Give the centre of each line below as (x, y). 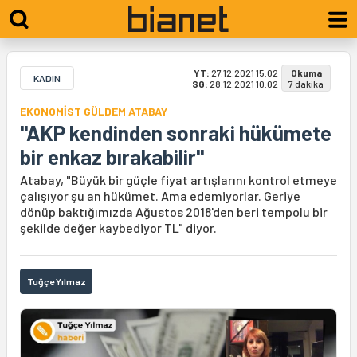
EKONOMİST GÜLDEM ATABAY (94, 111)
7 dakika (306, 84)
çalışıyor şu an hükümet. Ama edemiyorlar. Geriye (160, 196)
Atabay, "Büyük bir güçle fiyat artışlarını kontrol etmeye (178, 180)
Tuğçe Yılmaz (57, 281)
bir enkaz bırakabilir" (112, 157)
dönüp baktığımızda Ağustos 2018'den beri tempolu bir (174, 212)
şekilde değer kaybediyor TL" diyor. (118, 228)
